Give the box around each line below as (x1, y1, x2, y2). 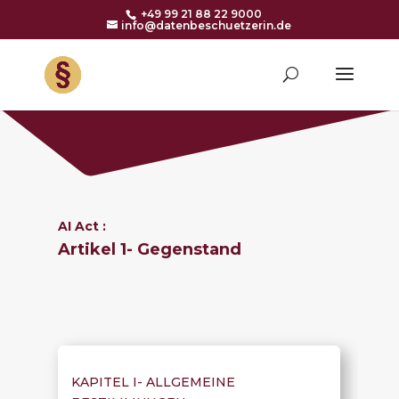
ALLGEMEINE (145, 373, 235, 390)
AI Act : (57, 218, 106, 234)
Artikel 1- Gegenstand (57, 240, 241, 259)
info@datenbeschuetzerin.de (121, 19, 292, 32)
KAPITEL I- (70, 373, 146, 390)
